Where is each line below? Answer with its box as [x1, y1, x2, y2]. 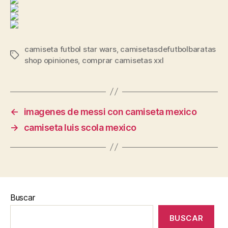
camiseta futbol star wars [24, 44, 117, 54]
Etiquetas [10, 50, 44, 60]
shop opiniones [24, 55, 78, 65]
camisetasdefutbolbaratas [120, 44, 216, 54]
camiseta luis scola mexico [23, 122, 136, 133]
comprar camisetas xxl [81, 55, 164, 65]
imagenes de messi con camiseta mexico [23, 106, 197, 117]
